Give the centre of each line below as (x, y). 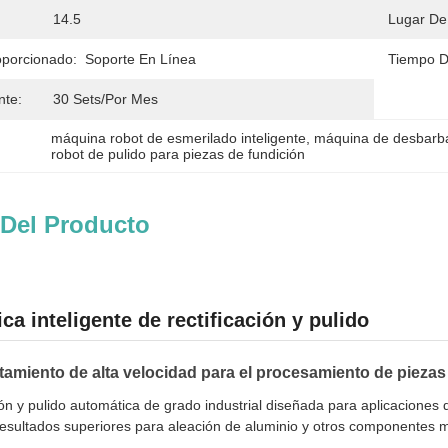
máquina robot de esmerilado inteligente (179, 138)
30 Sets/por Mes (105, 99)
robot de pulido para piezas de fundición (178, 154)
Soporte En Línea (140, 59)
